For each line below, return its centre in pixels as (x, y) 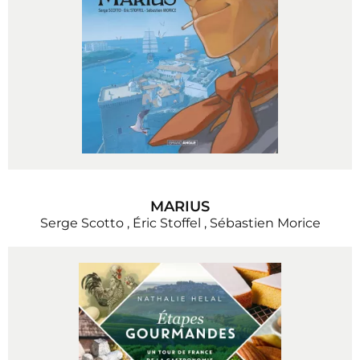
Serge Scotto (82, 223)
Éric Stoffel (166, 223)
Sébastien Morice (265, 223)
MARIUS (180, 207)
